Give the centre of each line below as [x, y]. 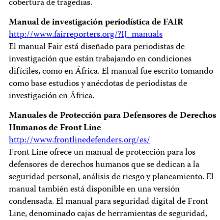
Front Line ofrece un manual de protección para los [102, 153]
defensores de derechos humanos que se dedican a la [104, 165]
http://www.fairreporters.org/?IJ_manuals [86, 35]
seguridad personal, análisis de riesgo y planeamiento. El [111, 178]
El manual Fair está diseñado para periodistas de [97, 47]
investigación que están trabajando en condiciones [100, 60]
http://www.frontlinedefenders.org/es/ [80, 141]
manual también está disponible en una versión [94, 190]
